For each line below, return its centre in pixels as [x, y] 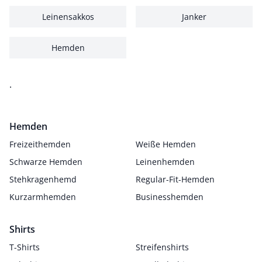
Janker [194, 17]
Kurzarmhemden [43, 197]
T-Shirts [25, 247]
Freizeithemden [40, 144]
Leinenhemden [165, 162]
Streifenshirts [162, 247]
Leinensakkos [68, 17]
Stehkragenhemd [43, 179]
